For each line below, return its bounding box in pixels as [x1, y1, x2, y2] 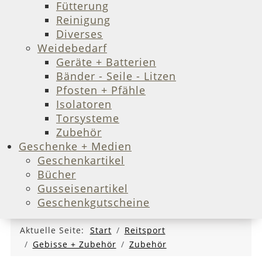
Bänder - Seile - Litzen [56, 69, 176, 84]
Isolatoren [56, 97, 112, 112]
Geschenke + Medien [19, 139, 132, 154]
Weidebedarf [37, 41, 107, 56]
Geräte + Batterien [56, 55, 156, 70]
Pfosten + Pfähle [56, 83, 146, 98]
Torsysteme [56, 111, 119, 126]
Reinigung [56, 13, 111, 27]
